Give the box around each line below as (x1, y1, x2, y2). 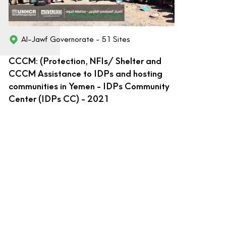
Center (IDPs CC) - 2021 (9, 94, 110, 104)
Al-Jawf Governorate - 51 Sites (21, 35, 131, 44)
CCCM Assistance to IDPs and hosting (9, 69, 163, 79)
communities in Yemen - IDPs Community (9, 81, 170, 92)
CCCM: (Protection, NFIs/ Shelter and (9, 56, 162, 67)
